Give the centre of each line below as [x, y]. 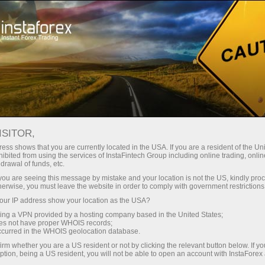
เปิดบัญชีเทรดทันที [70, 16]
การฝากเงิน [129, 257]
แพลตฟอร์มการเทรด [193, 16]
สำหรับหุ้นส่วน [180, 58]
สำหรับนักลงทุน [100, 58]
